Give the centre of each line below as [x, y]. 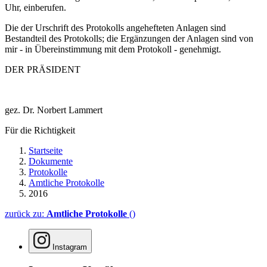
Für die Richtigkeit [40, 130]
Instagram [70, 247]
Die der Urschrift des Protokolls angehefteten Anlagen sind [115, 27]
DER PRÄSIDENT [43, 69]
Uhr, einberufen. [35, 7]
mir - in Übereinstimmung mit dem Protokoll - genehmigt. [113, 49]
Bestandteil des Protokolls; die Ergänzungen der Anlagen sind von [129, 38]
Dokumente [51, 161]
